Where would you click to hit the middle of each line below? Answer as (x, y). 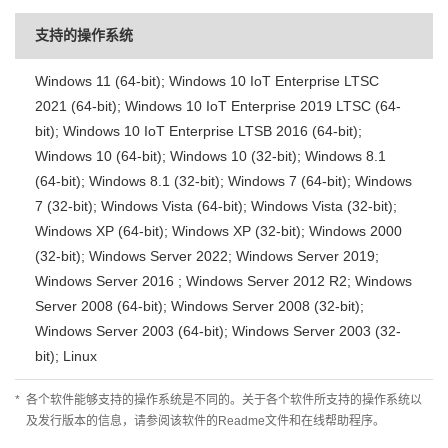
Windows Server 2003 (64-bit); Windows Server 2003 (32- (218, 331)
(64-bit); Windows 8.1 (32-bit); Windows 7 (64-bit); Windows (223, 181)
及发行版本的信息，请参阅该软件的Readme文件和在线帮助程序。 (205, 421)
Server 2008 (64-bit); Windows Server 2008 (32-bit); (199, 306)
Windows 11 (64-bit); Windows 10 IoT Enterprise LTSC (207, 81)
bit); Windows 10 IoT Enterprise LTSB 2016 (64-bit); (198, 131)
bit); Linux (66, 356)
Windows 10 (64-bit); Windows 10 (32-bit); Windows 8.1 (210, 156)
